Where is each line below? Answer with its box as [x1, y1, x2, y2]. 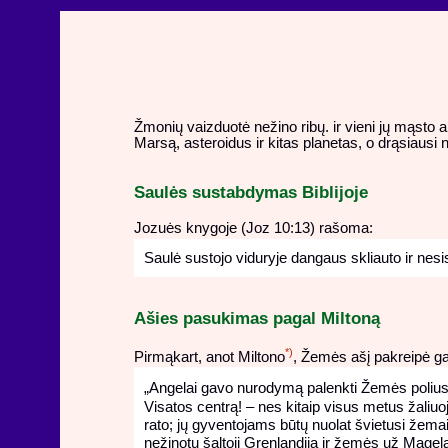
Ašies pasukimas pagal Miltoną [133, 307, 380, 328]
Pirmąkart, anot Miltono [133, 348, 285, 365]
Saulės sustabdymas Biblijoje [133, 181, 368, 202]
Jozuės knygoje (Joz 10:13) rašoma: [133, 220, 373, 237]
